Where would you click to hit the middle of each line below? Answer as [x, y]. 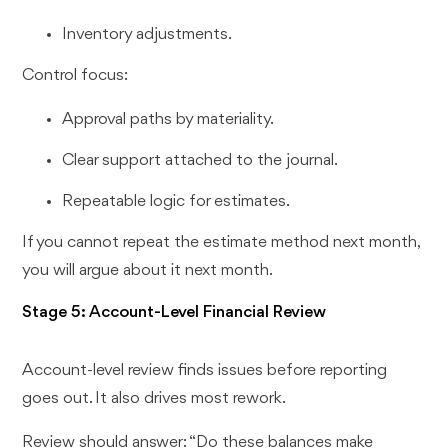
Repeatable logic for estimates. [176, 201]
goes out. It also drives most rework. [154, 398]
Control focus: [75, 76]
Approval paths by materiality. [168, 120]
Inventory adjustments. [147, 35]
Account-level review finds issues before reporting [205, 370]
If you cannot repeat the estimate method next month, [221, 242]
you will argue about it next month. [148, 270]
